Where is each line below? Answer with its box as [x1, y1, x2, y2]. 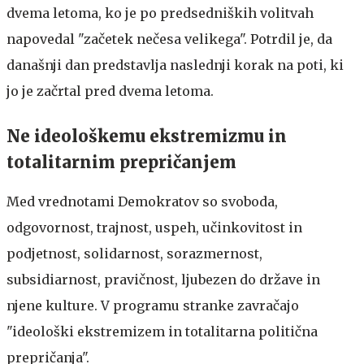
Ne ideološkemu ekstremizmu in [6, 126, 287, 146]
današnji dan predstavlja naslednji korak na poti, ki [6, 57, 344, 73]
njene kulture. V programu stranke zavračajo [6, 297, 299, 314]
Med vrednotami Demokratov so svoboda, [6, 193, 278, 210]
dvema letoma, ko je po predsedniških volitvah [6, 5, 314, 21]
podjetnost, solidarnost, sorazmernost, [6, 245, 262, 262]
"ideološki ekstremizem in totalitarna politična [6, 323, 318, 340]
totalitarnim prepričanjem [6, 152, 236, 172]
